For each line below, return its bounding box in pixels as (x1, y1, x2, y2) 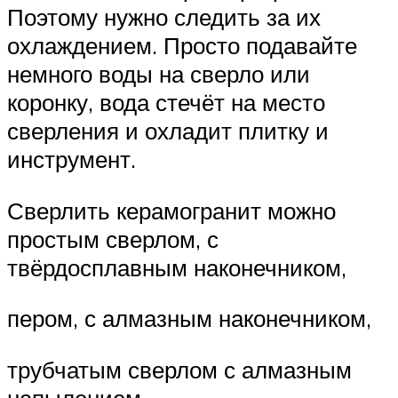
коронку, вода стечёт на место (7, 88, 325, 117)
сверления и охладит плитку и (7, 116, 329, 146)
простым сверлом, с (7, 224, 219, 253)
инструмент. (7, 145, 136, 174)
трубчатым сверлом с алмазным (7, 355, 352, 385)
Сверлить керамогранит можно (7, 195, 336, 225)
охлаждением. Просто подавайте (7, 31, 357, 60)
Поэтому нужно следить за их (7, 3, 321, 32)
